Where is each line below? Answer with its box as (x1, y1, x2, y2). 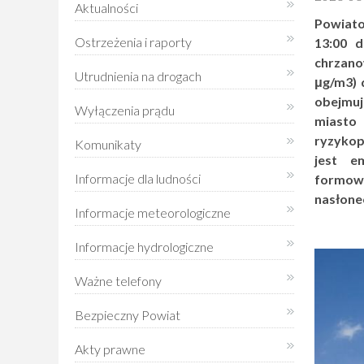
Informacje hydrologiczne (75, 239, 214, 254)
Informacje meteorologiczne (75, 205, 231, 220)
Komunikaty (75, 136, 141, 152)
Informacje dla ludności (75, 171, 201, 186)
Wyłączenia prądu (75, 102, 175, 118)
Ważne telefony (75, 273, 162, 288)
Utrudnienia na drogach (75, 68, 201, 84)
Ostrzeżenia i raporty (75, 34, 192, 50)
